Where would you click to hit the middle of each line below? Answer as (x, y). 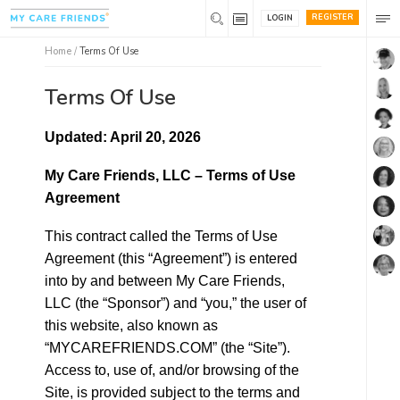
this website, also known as (131, 325)
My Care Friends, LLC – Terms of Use (170, 175)
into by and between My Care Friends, (165, 281)
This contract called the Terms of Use (161, 236)
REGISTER (333, 17)
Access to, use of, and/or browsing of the (172, 370)
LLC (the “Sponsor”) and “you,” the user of (175, 303)
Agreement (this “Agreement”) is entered (171, 258)
